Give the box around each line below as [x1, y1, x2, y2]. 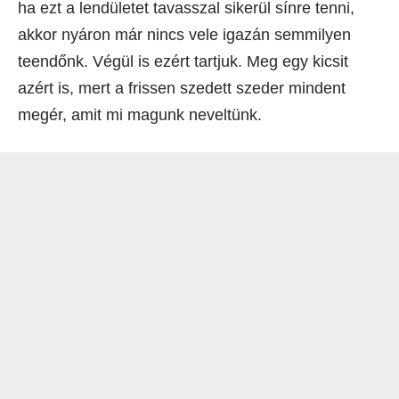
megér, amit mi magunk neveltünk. [18, 105, 262, 124]
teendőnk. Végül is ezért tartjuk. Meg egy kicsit [18, 52, 348, 70]
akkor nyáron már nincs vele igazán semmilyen [18, 25, 351, 44]
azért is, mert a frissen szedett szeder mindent [18, 78, 346, 97]
